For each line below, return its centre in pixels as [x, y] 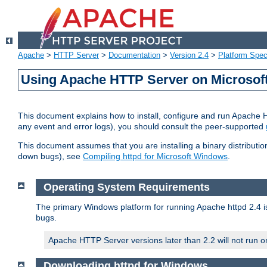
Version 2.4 [189, 55]
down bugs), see [50, 156]
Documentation [134, 55]
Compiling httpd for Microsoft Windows [155, 156]
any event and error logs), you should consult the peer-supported [142, 127]
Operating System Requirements [128, 187]
